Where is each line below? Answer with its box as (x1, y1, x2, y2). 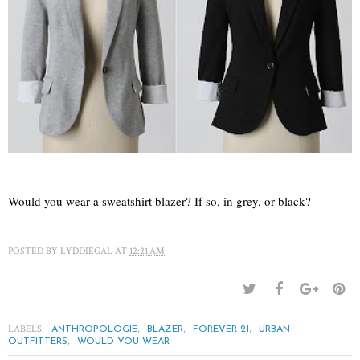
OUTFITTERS (8, 336, 67, 346)
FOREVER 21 (193, 324, 249, 334)
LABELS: (8, 322, 47, 335)
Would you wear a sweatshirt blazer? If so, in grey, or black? (8, 192, 311, 209)
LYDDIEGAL (60, 244, 112, 257)
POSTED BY (8, 244, 60, 257)
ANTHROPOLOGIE (51, 324, 137, 334)
